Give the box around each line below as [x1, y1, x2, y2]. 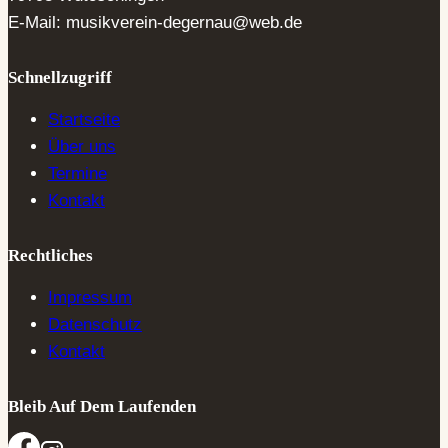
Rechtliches [8, 245, 93, 265]
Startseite [48, 109, 120, 129]
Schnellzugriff [8, 67, 112, 87]
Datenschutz [48, 314, 142, 334]
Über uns [48, 136, 116, 156]
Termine [48, 163, 107, 183]
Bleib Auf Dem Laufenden [8, 396, 196, 416]
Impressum [48, 287, 132, 307]
